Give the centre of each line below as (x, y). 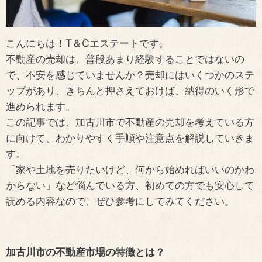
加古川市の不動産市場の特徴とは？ (85, 252)
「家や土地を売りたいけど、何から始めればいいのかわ (130, 170)
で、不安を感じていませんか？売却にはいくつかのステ (130, 75)
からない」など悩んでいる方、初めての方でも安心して (130, 185)
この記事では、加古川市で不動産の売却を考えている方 (130, 122)
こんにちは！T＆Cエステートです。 (87, 43)
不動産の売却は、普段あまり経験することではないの (125, 59)
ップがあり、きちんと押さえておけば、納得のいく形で (130, 91)
